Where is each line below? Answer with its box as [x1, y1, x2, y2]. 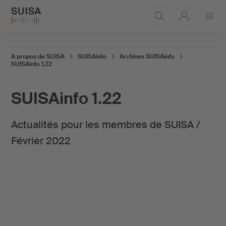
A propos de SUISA [11, 52, 65, 61]
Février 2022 [11, 134, 71, 147]
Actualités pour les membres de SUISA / [11, 118, 200, 131]
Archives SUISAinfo [119, 52, 175, 61]
